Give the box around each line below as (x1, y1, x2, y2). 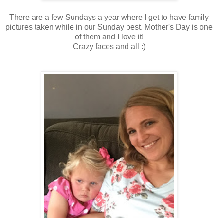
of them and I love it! (74, 32, 144, 41)
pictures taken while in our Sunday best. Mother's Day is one (5, 22, 213, 31)
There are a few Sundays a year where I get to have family (9, 13, 209, 21)
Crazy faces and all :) (73, 42, 145, 51)
